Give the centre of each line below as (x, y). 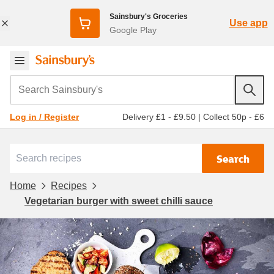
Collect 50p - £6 (234, 117)
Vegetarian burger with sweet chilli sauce (119, 201)
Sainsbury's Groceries (148, 16)
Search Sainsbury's (56, 83)
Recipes (69, 185)
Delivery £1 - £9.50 (159, 117)
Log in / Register (44, 117)
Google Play (133, 30)
